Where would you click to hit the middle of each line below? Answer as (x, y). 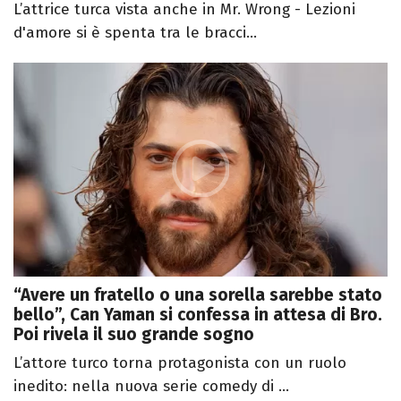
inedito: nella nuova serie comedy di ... (151, 386)
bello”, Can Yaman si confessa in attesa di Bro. (198, 315)
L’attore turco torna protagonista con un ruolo (180, 363)
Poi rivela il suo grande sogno (134, 334)
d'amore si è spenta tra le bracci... (135, 33)
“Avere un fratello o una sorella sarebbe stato (198, 295)
